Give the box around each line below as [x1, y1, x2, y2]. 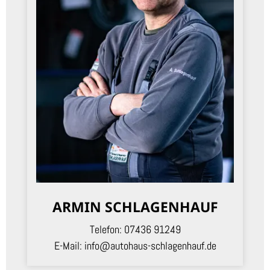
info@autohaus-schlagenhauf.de [81, 239, 216, 253]
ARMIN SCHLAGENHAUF [52, 197, 218, 217]
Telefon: [89, 222, 122, 237]
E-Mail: [54, 239, 82, 253]
